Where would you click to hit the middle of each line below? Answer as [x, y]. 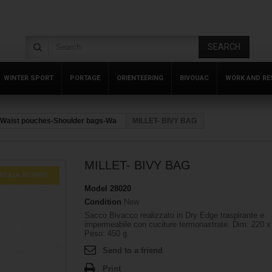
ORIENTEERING [140, 78]
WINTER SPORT [29, 78]
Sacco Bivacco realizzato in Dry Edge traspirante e [174, 215]
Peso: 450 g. [107, 233]
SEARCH [224, 47]
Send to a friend [133, 250]
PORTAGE [85, 78]
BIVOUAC [194, 78]
